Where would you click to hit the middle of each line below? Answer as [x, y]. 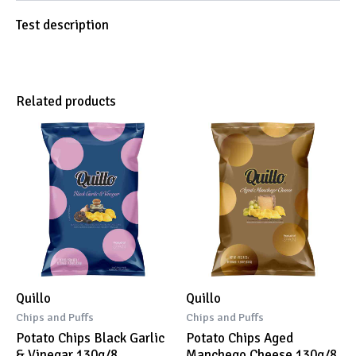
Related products [66, 102]
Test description [62, 25]
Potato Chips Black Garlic [90, 338]
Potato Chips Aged [240, 338]
